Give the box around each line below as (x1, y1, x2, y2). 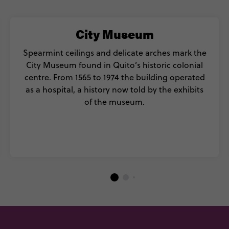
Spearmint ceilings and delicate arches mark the (22, 47, 207, 58)
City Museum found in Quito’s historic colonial (26, 59, 203, 71)
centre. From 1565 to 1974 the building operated (24, 72, 205, 83)
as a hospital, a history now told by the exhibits (26, 84, 203, 95)
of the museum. (84, 96, 145, 107)
